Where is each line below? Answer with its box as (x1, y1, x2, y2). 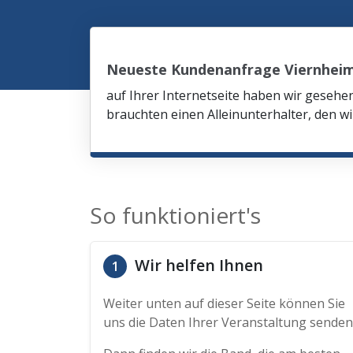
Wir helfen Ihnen (131, 255, 263, 276)
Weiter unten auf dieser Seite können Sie (103, 295, 345, 312)
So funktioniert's (90, 200, 261, 230)
